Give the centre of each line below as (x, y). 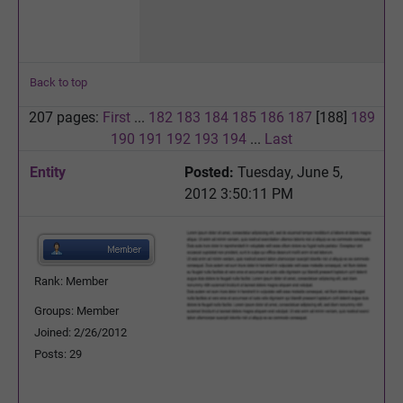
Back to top (58, 82)
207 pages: (65, 117)
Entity (48, 172)
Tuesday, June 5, (288, 172)
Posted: (209, 172)
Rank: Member (71, 281)
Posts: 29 (58, 354)
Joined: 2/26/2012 (81, 332)
